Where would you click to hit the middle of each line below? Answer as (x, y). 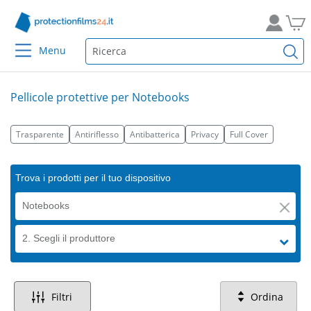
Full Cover (249, 134)
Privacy (205, 134)
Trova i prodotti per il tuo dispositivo (93, 178)
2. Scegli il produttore (69, 238)
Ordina (267, 297)
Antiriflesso (97, 134)
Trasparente (40, 134)
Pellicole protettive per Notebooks (100, 97)
